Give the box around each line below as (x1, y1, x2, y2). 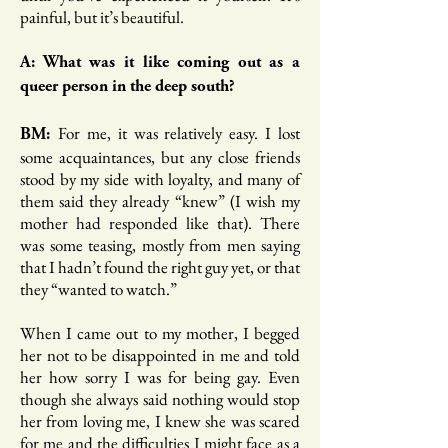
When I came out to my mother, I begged (20, 322, 300, 344)
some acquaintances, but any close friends (20, 146, 300, 168)
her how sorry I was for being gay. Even (20, 366, 300, 388)
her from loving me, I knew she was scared (20, 410, 300, 432)
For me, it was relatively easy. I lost (57, 122, 300, 144)
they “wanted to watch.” (20, 278, 177, 300)
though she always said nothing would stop (20, 388, 300, 410)
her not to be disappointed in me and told (20, 344, 300, 366)
